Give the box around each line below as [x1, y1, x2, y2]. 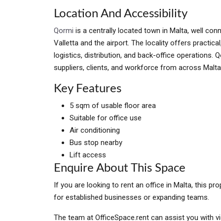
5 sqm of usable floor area [70, 101, 156, 110]
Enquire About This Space [54, 162, 185, 175]
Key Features [54, 83, 121, 95]
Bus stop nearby [70, 138, 122, 147]
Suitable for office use [70, 113, 142, 123]
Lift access [70, 150, 106, 160]
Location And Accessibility [54, 8, 187, 20]
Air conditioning [70, 126, 120, 135]
